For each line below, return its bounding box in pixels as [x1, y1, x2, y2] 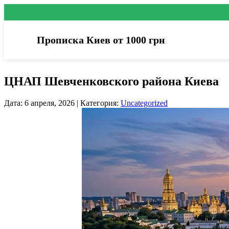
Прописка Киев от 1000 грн [37, 34, 165, 45]
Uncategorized [121, 98, 168, 107]
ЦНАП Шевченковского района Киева [4, 75, 219, 88]
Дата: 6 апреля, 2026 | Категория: [4, 98, 121, 107]
